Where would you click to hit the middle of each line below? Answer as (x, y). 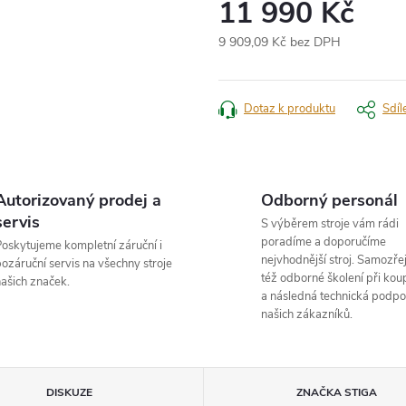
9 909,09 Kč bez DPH (280, 42)
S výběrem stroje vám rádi (330, 224)
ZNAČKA (319, 392)
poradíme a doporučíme (324, 242)
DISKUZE (70, 392)
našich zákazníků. (307, 314)
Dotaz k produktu (290, 109)
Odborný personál (329, 200)
